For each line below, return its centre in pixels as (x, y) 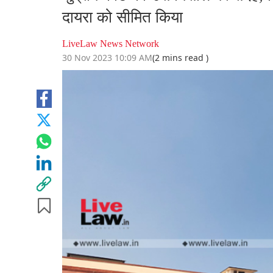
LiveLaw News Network (111, 44)
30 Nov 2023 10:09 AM (107, 58)
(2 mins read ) (180, 58)
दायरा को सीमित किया (122, 18)
